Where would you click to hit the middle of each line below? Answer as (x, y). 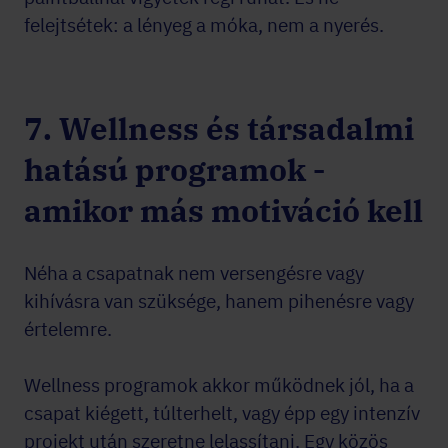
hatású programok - (174, 169)
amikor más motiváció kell (223, 210)
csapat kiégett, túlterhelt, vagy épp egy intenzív (222, 413)
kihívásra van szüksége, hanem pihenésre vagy (219, 301)
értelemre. (68, 329)
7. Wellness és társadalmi (219, 128)
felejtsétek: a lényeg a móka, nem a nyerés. (204, 25)
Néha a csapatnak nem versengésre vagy (194, 273)
